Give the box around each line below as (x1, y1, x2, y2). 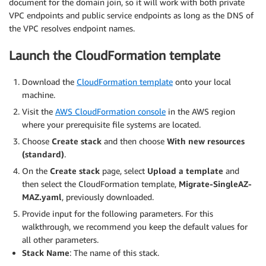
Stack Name (22, 247, 69, 258)
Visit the (22, 106, 55, 116)
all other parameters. (22, 234, 99, 245)
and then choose (102, 135, 167, 146)
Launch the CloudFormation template (9, 47, 220, 63)
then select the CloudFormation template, (22, 178, 179, 189)
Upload (147, 165, 176, 176)
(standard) (22, 148, 64, 159)
